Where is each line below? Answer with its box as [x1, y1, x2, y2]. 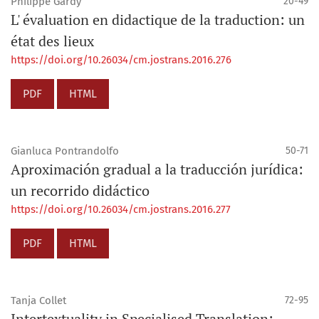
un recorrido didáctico [11, 181, 150, 200]
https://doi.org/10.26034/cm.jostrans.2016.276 [11, 53, 231, 66]
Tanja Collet [11, 294, 66, 307]
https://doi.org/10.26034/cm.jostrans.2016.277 [11, 203, 231, 216]
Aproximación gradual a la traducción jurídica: [11, 159, 303, 179]
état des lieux [11, 31, 94, 51]
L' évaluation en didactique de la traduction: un [11, 10, 305, 29]
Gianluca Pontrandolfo [11, 145, 119, 157]
